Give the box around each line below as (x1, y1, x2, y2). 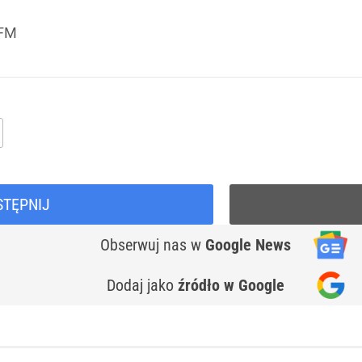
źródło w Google (178, 276, 284, 296)
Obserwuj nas (100, 235, 191, 255)
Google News (205, 235, 291, 255)
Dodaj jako (107, 276, 178, 296)
